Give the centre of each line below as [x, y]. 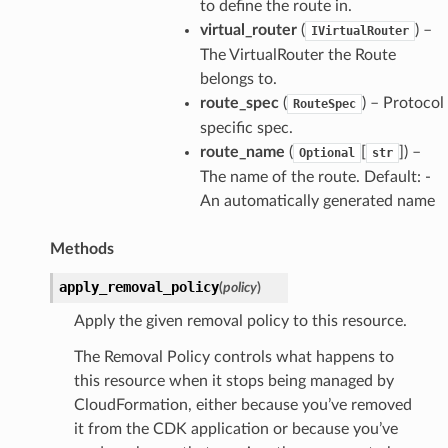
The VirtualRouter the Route [297, 54]
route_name [242, 151]
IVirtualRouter [359, 30]
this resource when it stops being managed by [233, 380]
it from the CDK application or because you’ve [235, 428]
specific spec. [246, 127]
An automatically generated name [317, 200]
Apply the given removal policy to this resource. [240, 320]
